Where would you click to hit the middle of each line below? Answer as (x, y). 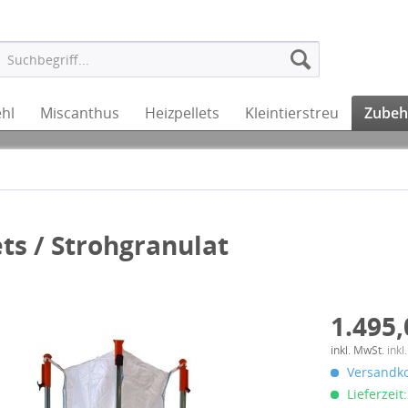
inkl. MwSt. (359, 350)
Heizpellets (182, 113)
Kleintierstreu (292, 113)
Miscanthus (80, 113)
